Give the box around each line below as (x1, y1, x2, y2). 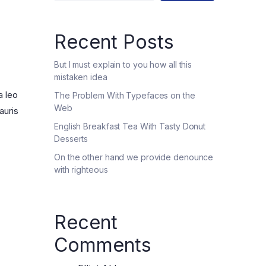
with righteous (54, 164, 108, 175)
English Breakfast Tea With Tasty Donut (54, 121, 206, 131)
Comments (54, 233, 151, 256)
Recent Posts (54, 30, 174, 53)
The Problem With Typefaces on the (54, 90, 195, 100)
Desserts (54, 134, 88, 144)
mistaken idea (54, 72, 107, 82)
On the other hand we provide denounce (54, 152, 214, 162)
